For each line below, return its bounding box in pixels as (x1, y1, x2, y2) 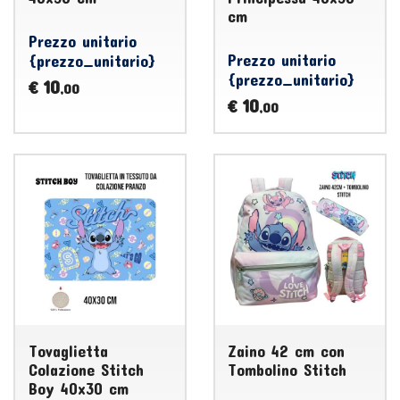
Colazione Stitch (28, 360, 144, 379)
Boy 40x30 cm (28, 379, 129, 398)
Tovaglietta (28, 341, 108, 361)
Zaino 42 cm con (228, 341, 346, 361)
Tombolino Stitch (228, 360, 347, 379)
